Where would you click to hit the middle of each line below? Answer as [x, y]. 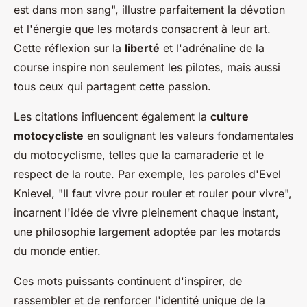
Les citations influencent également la [112, 116]
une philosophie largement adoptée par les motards [147, 232]
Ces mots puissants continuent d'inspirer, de [128, 281]
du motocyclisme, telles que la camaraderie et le [139, 155]
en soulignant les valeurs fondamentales [188, 136]
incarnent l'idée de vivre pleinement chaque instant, [146, 212]
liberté [142, 48]
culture [230, 116]
